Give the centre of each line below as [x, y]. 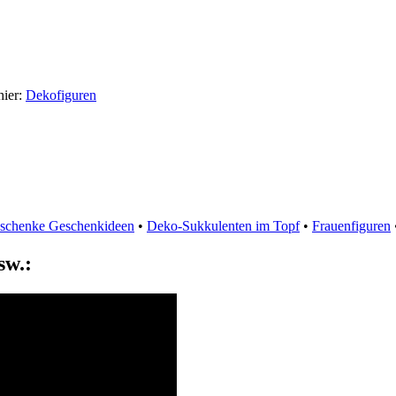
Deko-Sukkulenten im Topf [223, 226]
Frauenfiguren [351, 226]
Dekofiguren [61, 95]
